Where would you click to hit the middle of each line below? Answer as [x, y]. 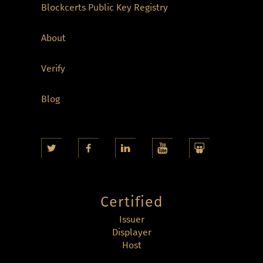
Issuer [131, 220]
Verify [53, 68]
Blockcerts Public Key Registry [104, 7]
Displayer [131, 232]
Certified [131, 202]
